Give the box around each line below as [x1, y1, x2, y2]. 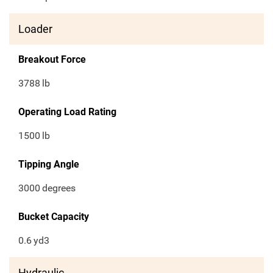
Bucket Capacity [18, 211, 89, 223]
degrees [42, 182, 76, 194]
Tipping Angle [18, 158, 79, 171]
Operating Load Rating [18, 106, 116, 118]
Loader [18, 23, 52, 36]
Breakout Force [18, 54, 86, 66]
